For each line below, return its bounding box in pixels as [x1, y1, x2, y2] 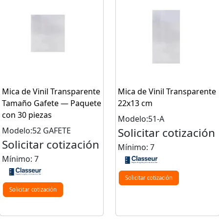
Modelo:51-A [118, 113, 164, 124]
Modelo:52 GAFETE [1, 125, 71, 136]
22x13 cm [118, 98, 153, 109]
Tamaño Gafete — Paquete [1, 98, 101, 109]
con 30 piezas [1, 109, 52, 120]
